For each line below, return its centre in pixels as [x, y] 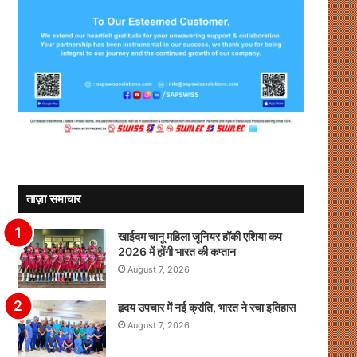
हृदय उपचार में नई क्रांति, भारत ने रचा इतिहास [206, 308]
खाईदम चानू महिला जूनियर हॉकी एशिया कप [200, 237]
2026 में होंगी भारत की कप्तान [177, 252]
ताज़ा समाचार [53, 199]
